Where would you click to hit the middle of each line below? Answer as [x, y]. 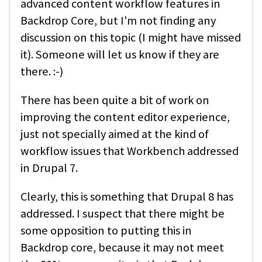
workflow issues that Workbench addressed [130, 151]
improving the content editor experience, [125, 117]
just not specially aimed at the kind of [115, 134]
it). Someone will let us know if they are [120, 54]
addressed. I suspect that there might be [123, 214]
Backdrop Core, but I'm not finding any [118, 20]
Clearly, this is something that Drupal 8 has [127, 197]
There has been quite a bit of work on [115, 100]
